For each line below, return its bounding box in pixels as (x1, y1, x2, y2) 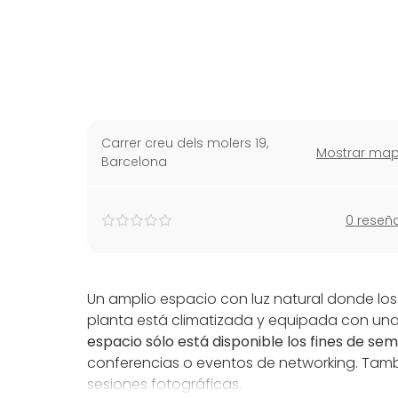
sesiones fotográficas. (87, 374, 242, 394)
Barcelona (101, 153, 167, 171)
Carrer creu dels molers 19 (101, 134, 267, 152)
